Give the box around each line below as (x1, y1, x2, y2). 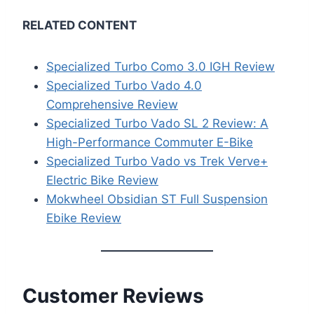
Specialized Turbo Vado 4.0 (46, 78, 202, 93)
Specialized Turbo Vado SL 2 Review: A (46, 116, 268, 131)
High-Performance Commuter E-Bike (46, 135, 253, 150)
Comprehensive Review (46, 97, 178, 112)
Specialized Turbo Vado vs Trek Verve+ (46, 154, 268, 169)
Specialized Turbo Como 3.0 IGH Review (46, 60, 275, 74)
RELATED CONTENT (22, 18, 137, 33)
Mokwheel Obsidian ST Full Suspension (46, 192, 268, 207)
